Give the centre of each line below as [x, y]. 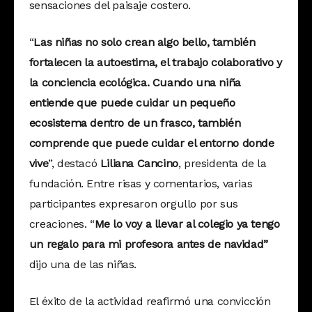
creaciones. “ [62, 224]
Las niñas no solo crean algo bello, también [145, 42]
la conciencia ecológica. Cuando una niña [135, 83]
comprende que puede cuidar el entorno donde [151, 143]
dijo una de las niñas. [83, 265]
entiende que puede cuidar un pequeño [132, 103]
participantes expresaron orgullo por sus [133, 204]
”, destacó [74, 164]
